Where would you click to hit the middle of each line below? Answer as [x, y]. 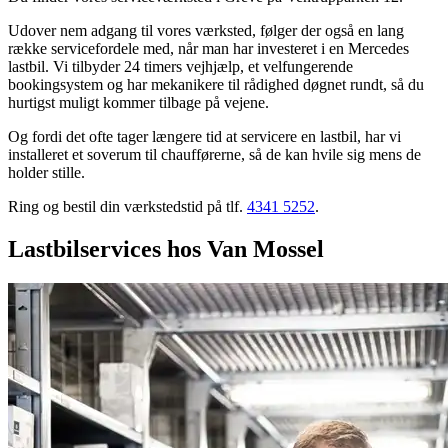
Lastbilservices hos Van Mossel [166, 248]
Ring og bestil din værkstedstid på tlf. [127, 206]
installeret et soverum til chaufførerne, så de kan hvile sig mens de [214, 154]
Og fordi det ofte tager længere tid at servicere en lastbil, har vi [204, 136]
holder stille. [46, 172]
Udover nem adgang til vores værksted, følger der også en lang [206, 30]
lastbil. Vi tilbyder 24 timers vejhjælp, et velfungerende [180, 66]
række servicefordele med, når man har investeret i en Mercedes [208, 48]
